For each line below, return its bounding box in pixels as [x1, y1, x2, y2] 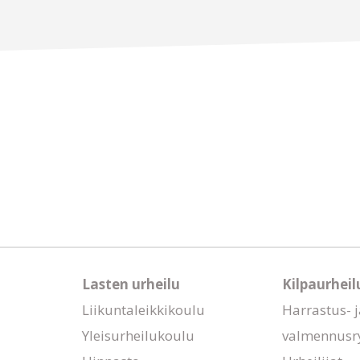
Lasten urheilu [82, 275, 180, 293]
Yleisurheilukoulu [82, 326, 194, 345]
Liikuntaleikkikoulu [82, 301, 205, 319]
